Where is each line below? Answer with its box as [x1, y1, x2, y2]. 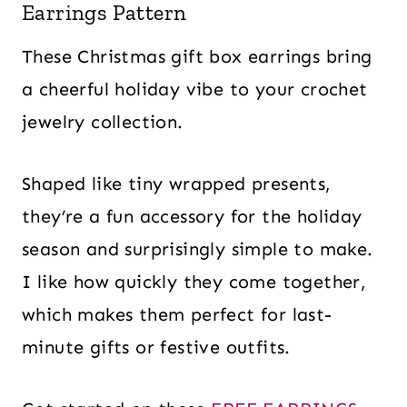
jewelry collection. [22, 111, 184, 133]
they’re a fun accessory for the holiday [22, 205, 362, 227]
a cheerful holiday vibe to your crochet [22, 78, 368, 100]
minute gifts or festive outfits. [22, 336, 291, 358]
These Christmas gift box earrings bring [22, 45, 372, 67]
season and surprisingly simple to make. [22, 238, 373, 260]
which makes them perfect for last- [22, 303, 333, 325]
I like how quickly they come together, [22, 271, 367, 293]
